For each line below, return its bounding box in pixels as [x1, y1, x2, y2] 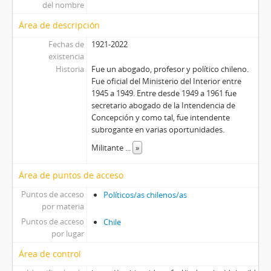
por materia [41, 201, 84, 212]
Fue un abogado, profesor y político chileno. [91, 64, 249, 74]
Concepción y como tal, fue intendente [91, 112, 230, 123]
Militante [91, 142, 125, 153]
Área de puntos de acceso [19, 169, 123, 181]
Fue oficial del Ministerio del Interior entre [91, 76, 241, 87]
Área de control [19, 248, 81, 260]
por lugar [51, 228, 84, 239]
